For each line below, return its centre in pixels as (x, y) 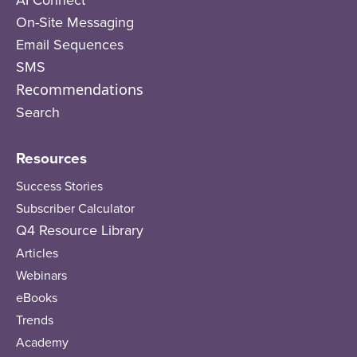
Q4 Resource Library (80, 230)
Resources (51, 158)
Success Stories (59, 186)
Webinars (41, 275)
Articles (37, 253)
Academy (42, 342)
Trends (35, 320)
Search (38, 112)
